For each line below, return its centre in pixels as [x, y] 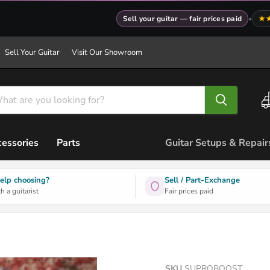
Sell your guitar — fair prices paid [182, 19]
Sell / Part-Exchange [202, 180]
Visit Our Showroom [107, 52]
